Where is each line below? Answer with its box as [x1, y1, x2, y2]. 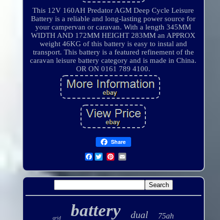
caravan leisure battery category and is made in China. [30, 56, 197, 65]
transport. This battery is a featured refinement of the [32, 48, 194, 56]
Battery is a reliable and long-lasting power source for [31, 15, 196, 23]
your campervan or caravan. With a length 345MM [35, 23, 192, 31]
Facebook [92, 153, 124, 161]
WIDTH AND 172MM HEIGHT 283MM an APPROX [31, 31, 196, 40]
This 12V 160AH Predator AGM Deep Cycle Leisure [32, 6, 194, 15]
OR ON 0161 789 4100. [76, 65, 151, 73]
